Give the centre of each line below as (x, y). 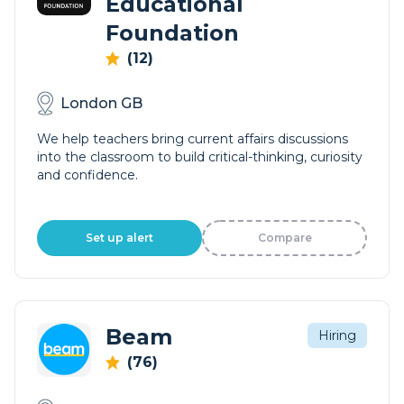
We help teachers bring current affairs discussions (193, 139)
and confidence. (87, 175)
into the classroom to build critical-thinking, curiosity (200, 157)
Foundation (172, 33)
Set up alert (119, 238)
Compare (285, 238)
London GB (101, 103)
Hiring (337, 335)
